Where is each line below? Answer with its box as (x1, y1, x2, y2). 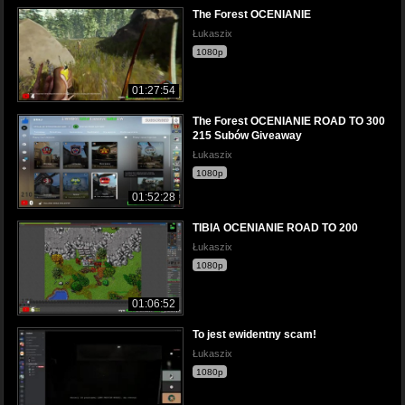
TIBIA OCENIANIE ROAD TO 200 (193, 221, 358, 235)
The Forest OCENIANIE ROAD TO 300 (193, 114, 385, 127)
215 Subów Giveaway (193, 128, 302, 142)
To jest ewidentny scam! (193, 328, 316, 342)
